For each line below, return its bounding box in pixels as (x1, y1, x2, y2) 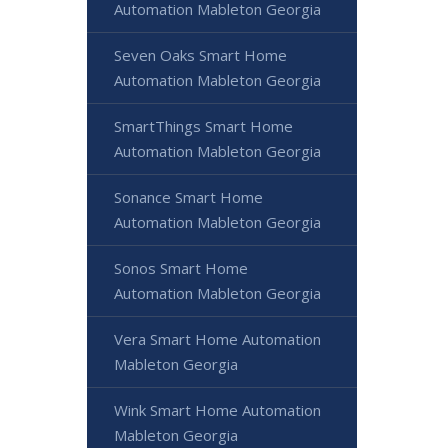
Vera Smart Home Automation (114, 329, 321, 350)
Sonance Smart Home (114, 187, 263, 208)
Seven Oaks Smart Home (114, 45, 287, 66)
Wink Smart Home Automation (114, 400, 321, 421)
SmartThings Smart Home (114, 116, 293, 137)
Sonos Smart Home (114, 258, 248, 279)
